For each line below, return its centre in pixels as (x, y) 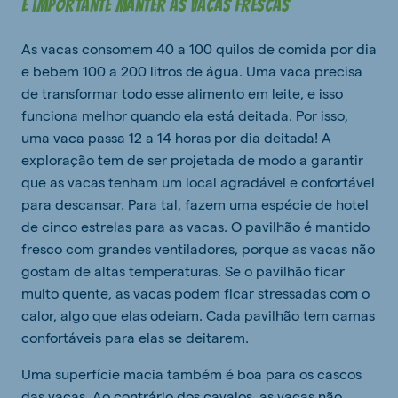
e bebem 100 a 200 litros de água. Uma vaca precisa (192, 71)
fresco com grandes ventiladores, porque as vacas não (198, 248)
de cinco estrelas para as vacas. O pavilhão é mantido (195, 226)
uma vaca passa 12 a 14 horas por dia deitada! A (176, 137)
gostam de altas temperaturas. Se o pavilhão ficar (183, 271)
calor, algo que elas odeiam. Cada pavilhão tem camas (198, 315)
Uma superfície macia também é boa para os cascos (191, 374)
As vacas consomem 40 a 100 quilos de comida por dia (199, 48)
